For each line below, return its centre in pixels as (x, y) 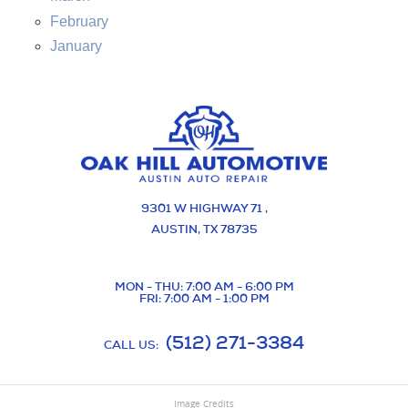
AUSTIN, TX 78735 (204, 229)
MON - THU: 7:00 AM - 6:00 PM (204, 286)
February (79, 21)
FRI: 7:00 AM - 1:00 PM (204, 298)
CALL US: (133, 344)
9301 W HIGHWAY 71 (201, 208)
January (76, 46)
